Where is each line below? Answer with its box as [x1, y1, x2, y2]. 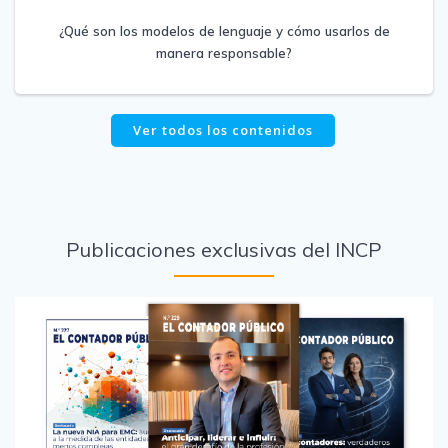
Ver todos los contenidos [132, 121, 313, 139]
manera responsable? [156, 44, 292, 61]
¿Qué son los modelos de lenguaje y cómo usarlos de [58, 22, 390, 39]
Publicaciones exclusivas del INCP [66, 236, 382, 262]
